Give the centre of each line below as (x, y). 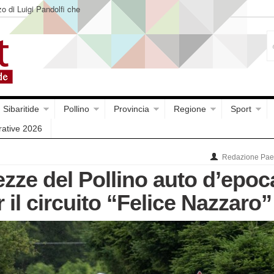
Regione (190, 109)
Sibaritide (21, 109)
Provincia (131, 109)
